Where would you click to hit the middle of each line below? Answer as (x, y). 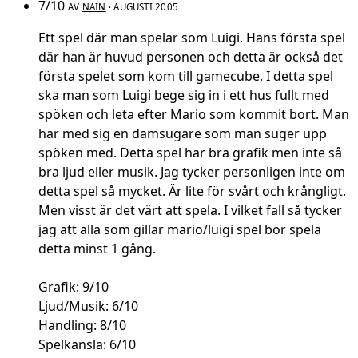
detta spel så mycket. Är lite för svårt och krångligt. (192, 191)
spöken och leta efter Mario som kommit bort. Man (194, 115)
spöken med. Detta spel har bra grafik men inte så (190, 153)
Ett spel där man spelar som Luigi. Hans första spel (192, 38)
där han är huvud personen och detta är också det (191, 57)
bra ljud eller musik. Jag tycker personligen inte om (192, 172)
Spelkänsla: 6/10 (87, 345)
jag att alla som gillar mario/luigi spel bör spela (180, 230)
